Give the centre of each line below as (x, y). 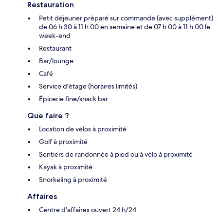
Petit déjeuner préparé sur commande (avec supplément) (126, 18)
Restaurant (55, 48)
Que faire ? (48, 116)
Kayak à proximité (66, 167)
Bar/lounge (56, 61)
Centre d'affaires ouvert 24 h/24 (88, 210)
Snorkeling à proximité (73, 180)
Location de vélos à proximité (83, 129)
